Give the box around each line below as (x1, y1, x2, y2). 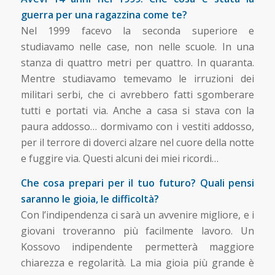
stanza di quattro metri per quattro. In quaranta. (20, 56, 255, 70)
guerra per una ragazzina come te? (20, 8, 187, 22)
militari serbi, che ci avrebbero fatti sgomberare (20, 88, 255, 102)
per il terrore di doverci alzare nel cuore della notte (20, 136, 255, 150)
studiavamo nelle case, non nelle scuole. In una (20, 40, 255, 54)
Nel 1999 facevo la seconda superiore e (20, 24, 255, 38)
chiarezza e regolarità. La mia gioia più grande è (20, 255, 255, 269)
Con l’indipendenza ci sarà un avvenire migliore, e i (20, 207, 255, 222)
